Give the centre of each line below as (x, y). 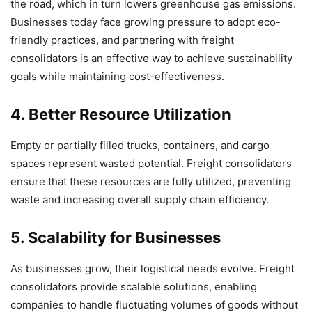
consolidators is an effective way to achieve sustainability (151, 58)
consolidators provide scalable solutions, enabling (134, 287)
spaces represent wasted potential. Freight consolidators (151, 164)
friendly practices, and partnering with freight (122, 40)
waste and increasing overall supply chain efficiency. (140, 200)
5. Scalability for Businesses (116, 238)
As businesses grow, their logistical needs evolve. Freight (153, 269)
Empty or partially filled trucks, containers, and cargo (140, 146)
